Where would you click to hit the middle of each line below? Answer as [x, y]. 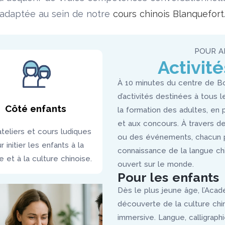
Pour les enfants [168, 177]
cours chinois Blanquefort [168, 14]
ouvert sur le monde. [156, 164]
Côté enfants [36, 108]
